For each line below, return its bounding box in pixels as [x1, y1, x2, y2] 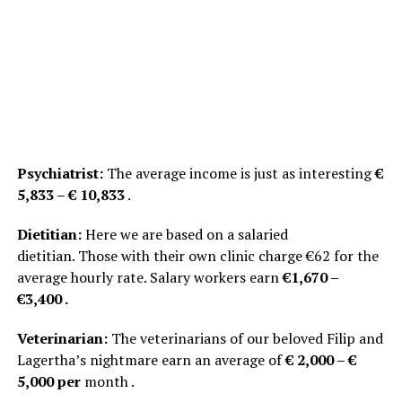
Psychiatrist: [16, 162, 103, 183]
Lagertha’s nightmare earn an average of [16, 349, 285, 370]
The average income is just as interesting [102, 162, 375, 183]
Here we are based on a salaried [81, 223, 288, 244]
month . [80, 371, 135, 391]
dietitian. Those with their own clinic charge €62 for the [16, 245, 379, 266]
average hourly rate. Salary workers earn [16, 267, 283, 287]
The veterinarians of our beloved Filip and [107, 328, 383, 348]
